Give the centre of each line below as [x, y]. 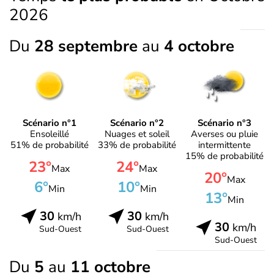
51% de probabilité [49, 145]
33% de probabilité [137, 145]
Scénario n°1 [49, 123]
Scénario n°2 [137, 123]
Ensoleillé [49, 134]
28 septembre [88, 46]
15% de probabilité [225, 156]
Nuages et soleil [137, 134]
